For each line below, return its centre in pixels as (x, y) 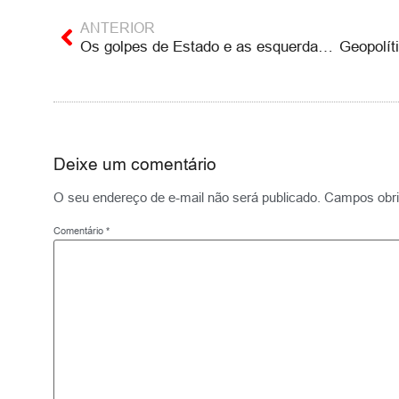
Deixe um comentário (135, 164)
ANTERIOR (118, 28)
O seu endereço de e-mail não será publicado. (187, 198)
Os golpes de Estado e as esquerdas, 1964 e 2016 (326, 47)
